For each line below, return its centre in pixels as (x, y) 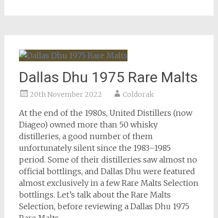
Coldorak (138, 94)
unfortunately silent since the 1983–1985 (95, 148)
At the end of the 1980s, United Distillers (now (105, 113)
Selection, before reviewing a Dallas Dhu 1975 (104, 206)
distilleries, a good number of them (86, 136)
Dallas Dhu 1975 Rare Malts (108, 77)
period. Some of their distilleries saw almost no (108, 160)
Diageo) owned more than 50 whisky (88, 125)
